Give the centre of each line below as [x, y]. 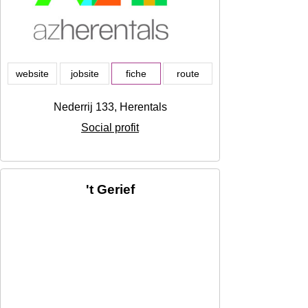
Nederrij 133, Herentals [110, 107]
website [32, 74]
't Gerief [110, 190]
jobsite [85, 74]
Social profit [110, 128]
